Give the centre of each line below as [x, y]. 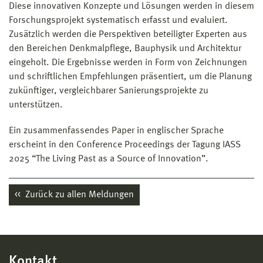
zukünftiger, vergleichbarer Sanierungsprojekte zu [109, 91]
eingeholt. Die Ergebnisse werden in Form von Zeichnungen [128, 63]
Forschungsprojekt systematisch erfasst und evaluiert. [118, 20]
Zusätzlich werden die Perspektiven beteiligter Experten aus [128, 34]
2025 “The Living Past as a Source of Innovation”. [109, 159]
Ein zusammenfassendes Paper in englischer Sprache [116, 131]
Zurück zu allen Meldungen [78, 195]
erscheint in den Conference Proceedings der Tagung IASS [125, 145]
